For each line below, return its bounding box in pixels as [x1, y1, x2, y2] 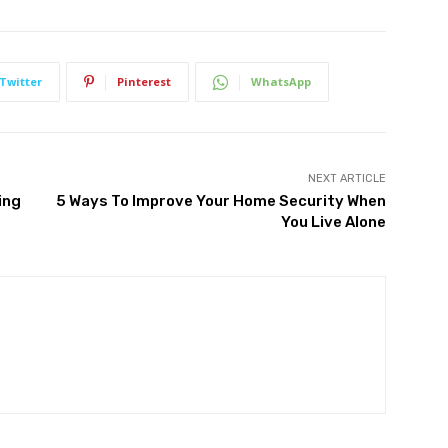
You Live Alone [280, 213, 386, 232]
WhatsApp [251, 74, 311, 90]
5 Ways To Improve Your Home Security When [55, 192, 386, 211]
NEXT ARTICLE [307, 172, 386, 186]
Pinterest [117, 74, 171, 90]
